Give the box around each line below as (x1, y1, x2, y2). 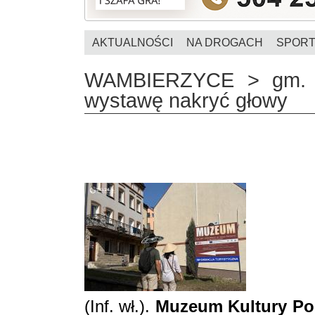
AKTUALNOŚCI (92, 37, 173, 49)
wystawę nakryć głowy (84, 89, 288, 112)
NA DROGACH (186, 37, 263, 49)
